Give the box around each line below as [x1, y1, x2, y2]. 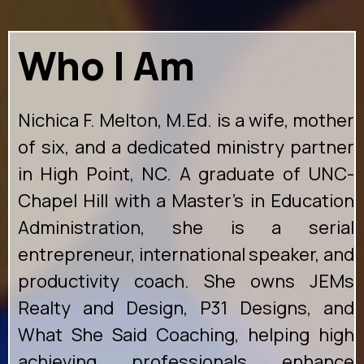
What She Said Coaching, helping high [18, 323, 354, 348]
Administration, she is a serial [18, 215, 354, 240]
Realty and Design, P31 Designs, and [18, 296, 354, 321]
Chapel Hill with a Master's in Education [18, 188, 354, 214]
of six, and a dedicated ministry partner [18, 135, 354, 160]
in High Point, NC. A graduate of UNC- [18, 162, 354, 187]
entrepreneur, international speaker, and [18, 242, 354, 267]
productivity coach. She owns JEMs [18, 269, 354, 294]
